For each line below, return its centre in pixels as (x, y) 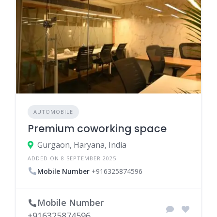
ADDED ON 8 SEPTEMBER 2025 (72, 158)
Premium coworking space (97, 128)
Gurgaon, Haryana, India (82, 145)
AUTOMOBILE (53, 111)
